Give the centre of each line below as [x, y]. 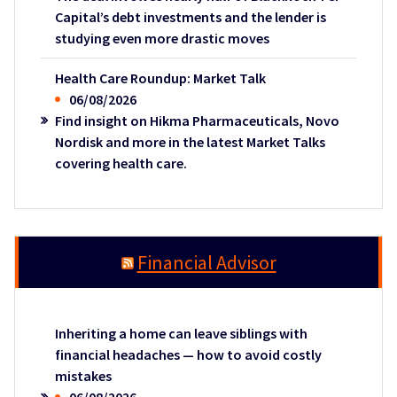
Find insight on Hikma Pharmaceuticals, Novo [197, 121]
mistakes [83, 376]
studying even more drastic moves [162, 39]
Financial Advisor [206, 263]
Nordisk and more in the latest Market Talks [190, 142]
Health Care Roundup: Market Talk [160, 78]
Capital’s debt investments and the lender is [190, 17]
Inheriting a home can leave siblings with [181, 334]
